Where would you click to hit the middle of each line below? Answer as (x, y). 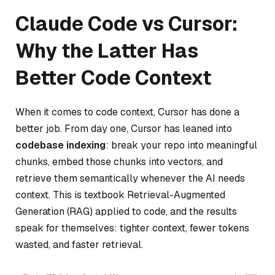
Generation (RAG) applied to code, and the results (126, 211)
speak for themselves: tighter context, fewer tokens (132, 228)
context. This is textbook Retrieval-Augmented (120, 195)
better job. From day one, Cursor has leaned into (124, 128)
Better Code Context (113, 77)
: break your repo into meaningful (181, 145)
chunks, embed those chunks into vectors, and (119, 161)
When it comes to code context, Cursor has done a (127, 112)
